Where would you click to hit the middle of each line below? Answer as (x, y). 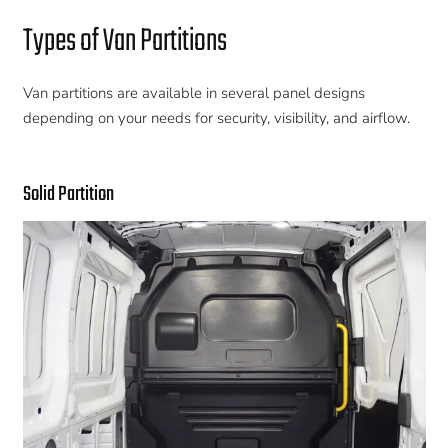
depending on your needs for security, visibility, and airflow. (216, 118)
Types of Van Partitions (124, 41)
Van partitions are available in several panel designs (193, 93)
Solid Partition (68, 194)
